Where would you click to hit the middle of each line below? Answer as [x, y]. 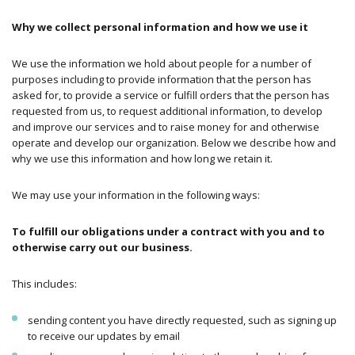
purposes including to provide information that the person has [162, 79]
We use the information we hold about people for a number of [162, 63]
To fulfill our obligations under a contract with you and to [168, 231]
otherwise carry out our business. [103, 247]
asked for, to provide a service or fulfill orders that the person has [171, 95]
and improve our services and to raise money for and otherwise [166, 126]
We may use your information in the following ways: [136, 195]
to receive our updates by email [103, 336]
